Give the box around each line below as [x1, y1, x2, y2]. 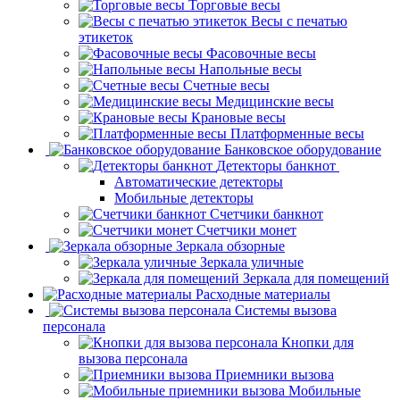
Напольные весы [199, 61, 302, 77]
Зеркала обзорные [176, 237, 285, 254]
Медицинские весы [215, 93, 334, 109]
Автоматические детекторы [114, 173, 283, 189]
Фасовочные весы [206, 45, 316, 61]
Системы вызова [235, 302, 337, 318]
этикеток [79, 29, 133, 45]
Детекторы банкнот [216, 157, 336, 173]
